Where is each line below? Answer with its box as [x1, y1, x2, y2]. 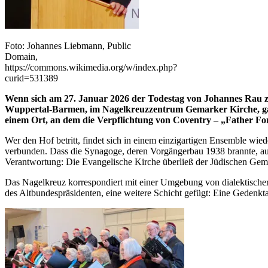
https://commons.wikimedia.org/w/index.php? [5, 62, 177, 72]
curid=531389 [5, 72, 58, 83]
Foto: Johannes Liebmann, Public [5, 40, 131, 51]
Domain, [5, 51, 38, 62]
